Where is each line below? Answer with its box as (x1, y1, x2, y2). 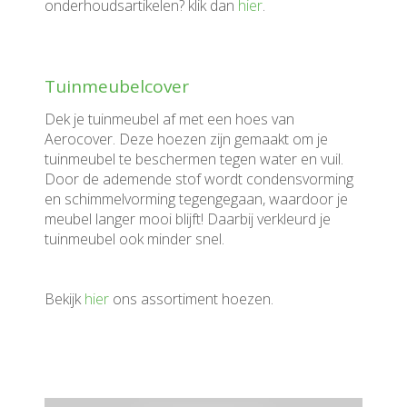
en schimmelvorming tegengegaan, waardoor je (45, 189, 348, 209)
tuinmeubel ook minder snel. (45, 229, 224, 249)
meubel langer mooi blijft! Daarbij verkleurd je (45, 209, 331, 229)
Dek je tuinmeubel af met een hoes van (45, 109, 294, 129)
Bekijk (45, 289, 84, 309)
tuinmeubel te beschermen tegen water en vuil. (45, 149, 343, 169)
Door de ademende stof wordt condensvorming (45, 169, 353, 189)
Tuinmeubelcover (45, 74, 189, 98)
